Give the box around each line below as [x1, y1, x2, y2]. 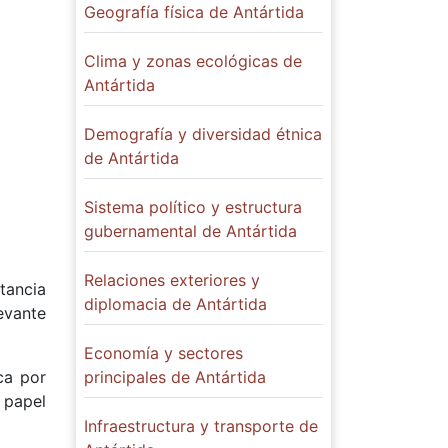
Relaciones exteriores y [84, 270, 260, 290]
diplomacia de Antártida [84, 294, 267, 314]
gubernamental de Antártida [84, 221, 297, 241]
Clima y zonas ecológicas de [84, 51, 302, 71]
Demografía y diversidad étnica [84, 124, 322, 144]
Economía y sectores [84, 343, 243, 363]
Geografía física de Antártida [84, 2, 304, 22]
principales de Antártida [84, 367, 266, 387]
